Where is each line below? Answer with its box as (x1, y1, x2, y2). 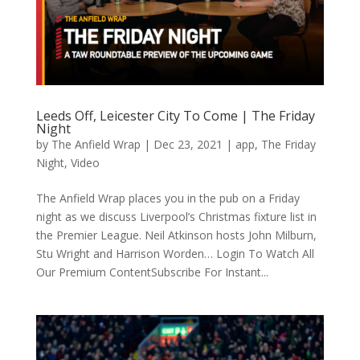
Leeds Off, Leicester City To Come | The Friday (35, 107, 315, 125)
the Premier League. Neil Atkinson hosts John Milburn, (35, 227, 317, 243)
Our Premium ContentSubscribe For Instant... (35, 264, 268, 280)
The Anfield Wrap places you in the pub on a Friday (35, 190, 300, 207)
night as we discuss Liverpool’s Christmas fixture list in (35, 209, 317, 225)
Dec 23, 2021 (153, 137, 223, 153)
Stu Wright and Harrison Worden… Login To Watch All (35, 246, 314, 262)
